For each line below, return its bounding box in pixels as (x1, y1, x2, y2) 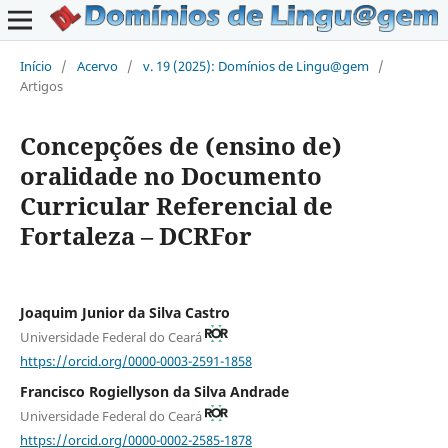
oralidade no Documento (19, 158, 322, 192)
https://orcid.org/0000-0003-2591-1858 (19, 351, 252, 370)
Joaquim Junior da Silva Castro (19, 302, 230, 322)
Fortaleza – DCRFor (19, 218, 252, 252)
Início (19, 56, 52, 75)
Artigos (19, 76, 63, 95)
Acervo (76, 56, 118, 75)
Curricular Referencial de (19, 188, 333, 222)
